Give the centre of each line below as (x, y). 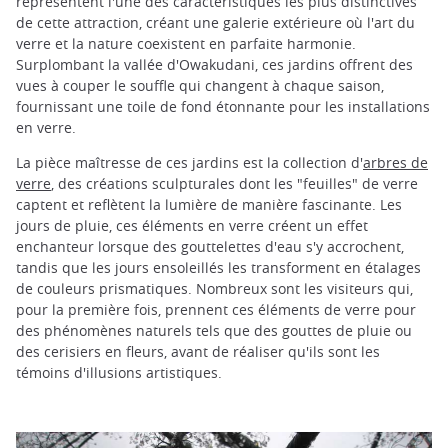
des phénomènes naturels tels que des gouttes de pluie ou (214, 330)
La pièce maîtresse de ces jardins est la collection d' (189, 162)
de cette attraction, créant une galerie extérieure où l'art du (215, 22)
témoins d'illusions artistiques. (119, 372)
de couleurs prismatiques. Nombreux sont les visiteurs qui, (214, 288)
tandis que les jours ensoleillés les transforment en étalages (218, 267)
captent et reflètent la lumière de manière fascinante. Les (209, 204)
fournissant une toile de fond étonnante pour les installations (223, 106)
